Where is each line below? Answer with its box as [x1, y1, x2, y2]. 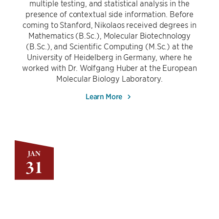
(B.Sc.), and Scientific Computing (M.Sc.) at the [26, 41, 193, 51]
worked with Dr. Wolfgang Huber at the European [22, 63, 197, 72]
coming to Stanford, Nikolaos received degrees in [22, 20, 197, 29]
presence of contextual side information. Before [25, 9, 194, 19]
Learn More [86, 91, 124, 101]
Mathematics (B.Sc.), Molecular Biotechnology [28, 30, 191, 40]
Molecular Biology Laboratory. [56, 73, 163, 83]
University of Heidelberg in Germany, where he [27, 52, 192, 62]
